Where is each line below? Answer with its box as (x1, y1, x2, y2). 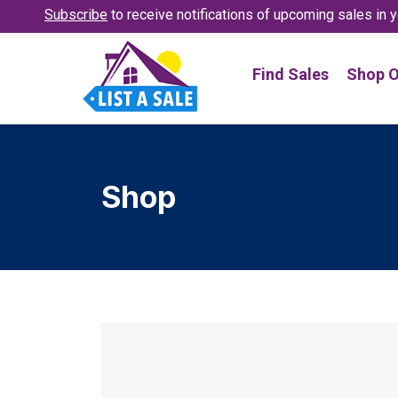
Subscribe (44, 6, 107, 23)
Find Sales (251, 64, 329, 84)
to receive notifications (107, 6, 257, 23)
